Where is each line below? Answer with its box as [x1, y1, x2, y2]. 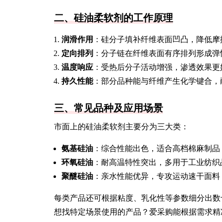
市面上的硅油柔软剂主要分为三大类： [54, 122, 189, 131]
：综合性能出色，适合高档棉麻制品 [93, 144, 220, 153]
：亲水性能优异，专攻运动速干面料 [93, 172, 220, 180]
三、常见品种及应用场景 [54, 103, 163, 113]
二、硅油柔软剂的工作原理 [54, 12, 173, 23]
